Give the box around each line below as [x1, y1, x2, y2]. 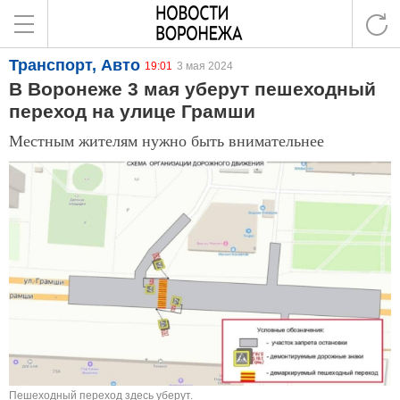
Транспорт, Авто [9, 56, 140, 74]
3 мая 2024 [177, 60, 233, 72]
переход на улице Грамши [9, 101, 255, 121]
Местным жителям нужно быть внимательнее [9, 129, 324, 151]
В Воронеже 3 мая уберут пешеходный [9, 79, 376, 99]
